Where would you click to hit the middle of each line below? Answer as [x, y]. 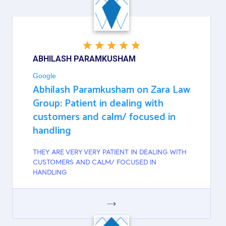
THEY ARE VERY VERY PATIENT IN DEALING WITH [109, 153]
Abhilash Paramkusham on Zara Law [111, 90]
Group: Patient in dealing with [98, 104]
